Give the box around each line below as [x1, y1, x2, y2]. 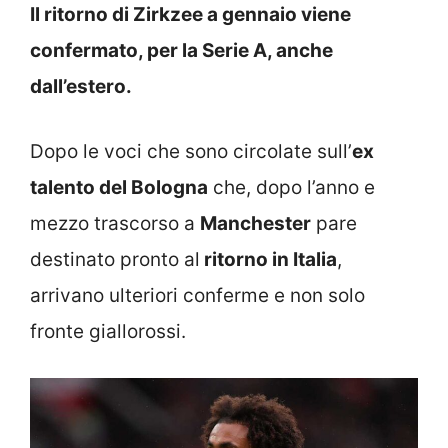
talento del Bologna [30, 175, 208, 199]
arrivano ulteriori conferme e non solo [30, 283, 365, 307]
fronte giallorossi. [30, 319, 186, 343]
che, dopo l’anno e [208, 175, 375, 199]
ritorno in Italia [200, 247, 337, 271]
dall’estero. [30, 75, 132, 99]
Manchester [200, 211, 311, 235]
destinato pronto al [30, 247, 200, 271]
